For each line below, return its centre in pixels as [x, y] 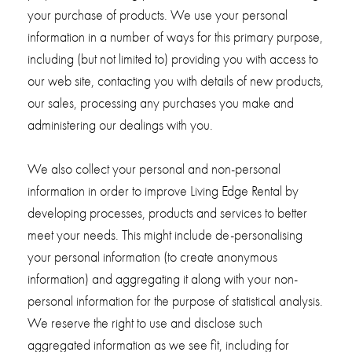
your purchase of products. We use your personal [157, 15]
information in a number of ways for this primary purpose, [175, 37]
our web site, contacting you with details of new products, [175, 81]
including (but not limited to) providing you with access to [172, 59]
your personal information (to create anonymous [152, 257]
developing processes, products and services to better [167, 213]
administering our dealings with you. [120, 125]
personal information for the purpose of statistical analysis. [175, 301]
